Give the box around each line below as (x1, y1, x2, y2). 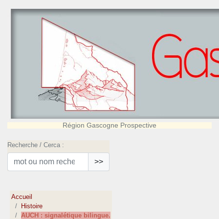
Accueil (11, 193, 33, 201)
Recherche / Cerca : (7, 141, 64, 149)
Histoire (21, 202, 43, 210)
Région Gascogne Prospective (63, 121, 156, 129)
